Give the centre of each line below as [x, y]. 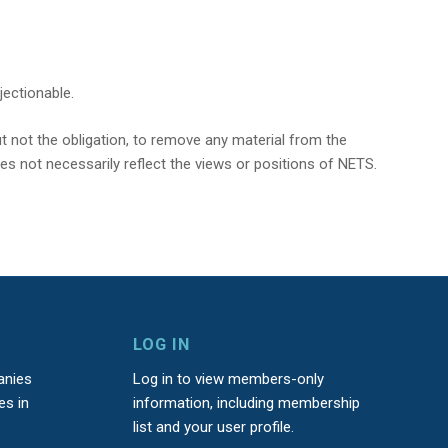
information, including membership [246, 402]
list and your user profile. [213, 426]
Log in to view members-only [228, 378]
